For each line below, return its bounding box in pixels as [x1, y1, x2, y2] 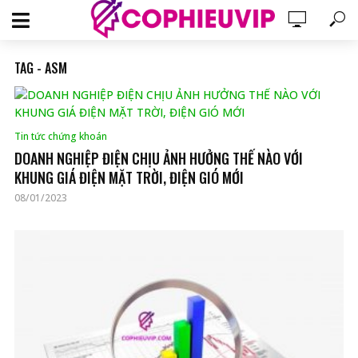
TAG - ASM [14, 58, 67, 78]
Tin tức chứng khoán [14, 129, 107, 144]
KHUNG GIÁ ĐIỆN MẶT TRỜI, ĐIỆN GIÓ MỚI [14, 167, 244, 189]
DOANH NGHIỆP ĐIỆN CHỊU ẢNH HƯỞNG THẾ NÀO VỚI [14, 148, 303, 169]
